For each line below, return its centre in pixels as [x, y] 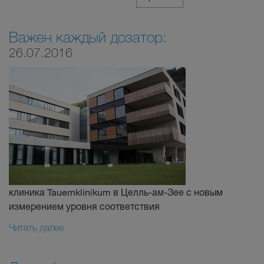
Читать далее [36, 227]
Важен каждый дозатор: [88, 37]
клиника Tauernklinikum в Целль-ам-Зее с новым [116, 192]
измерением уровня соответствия [84, 206]
